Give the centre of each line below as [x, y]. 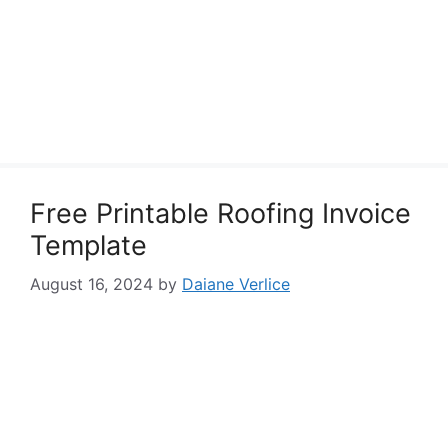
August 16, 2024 [91, 284]
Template [88, 245]
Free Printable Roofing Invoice [220, 213]
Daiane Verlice [236, 284]
